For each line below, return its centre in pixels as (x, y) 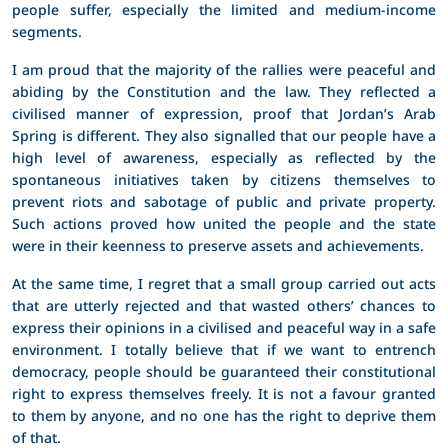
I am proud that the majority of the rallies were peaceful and (224, 69)
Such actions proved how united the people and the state (224, 223)
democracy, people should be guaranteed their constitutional (224, 371)
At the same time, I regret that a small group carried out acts (224, 283)
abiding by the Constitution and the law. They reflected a (224, 91)
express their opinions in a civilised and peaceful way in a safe (224, 327)
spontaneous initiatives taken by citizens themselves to (224, 179)
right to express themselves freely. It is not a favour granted (224, 393)
